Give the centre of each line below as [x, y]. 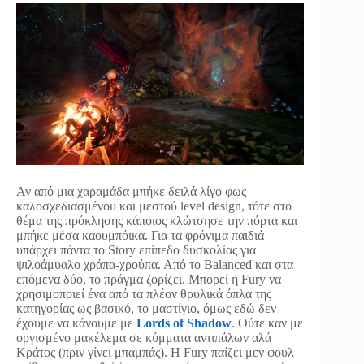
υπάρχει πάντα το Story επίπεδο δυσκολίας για [136, 249]
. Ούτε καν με [267, 323]
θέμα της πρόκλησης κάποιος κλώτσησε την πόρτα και [157, 220]
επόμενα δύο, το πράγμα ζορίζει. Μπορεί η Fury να [149, 279]
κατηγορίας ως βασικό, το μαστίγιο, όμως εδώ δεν [146, 308]
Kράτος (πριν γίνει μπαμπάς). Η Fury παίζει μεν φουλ [155, 352]
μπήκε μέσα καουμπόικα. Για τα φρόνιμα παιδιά [140, 235]
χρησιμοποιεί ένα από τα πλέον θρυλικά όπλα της [144, 293]
